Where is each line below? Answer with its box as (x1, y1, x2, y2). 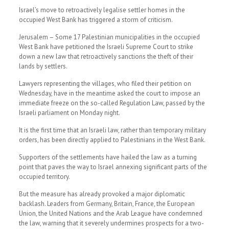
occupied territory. (18, 172, 70, 181)
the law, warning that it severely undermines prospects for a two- (18, 219, 204, 227)
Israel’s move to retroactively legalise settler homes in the (18, 6, 185, 14)
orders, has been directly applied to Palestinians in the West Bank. (18, 135, 205, 144)
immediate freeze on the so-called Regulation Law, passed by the (18, 99, 205, 107)
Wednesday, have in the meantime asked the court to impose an (18, 89, 200, 98)
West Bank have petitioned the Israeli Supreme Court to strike (18, 42, 193, 51)
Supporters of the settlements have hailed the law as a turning (18, 153, 197, 162)
